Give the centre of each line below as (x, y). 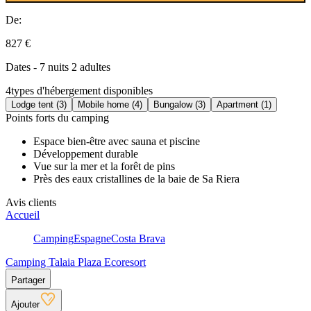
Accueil (23, 215)
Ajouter (25, 304)
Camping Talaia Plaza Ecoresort (76, 262)
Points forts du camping (57, 117)
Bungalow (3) (179, 104)
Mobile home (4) (110, 104)
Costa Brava (138, 238)
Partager (28, 280)
